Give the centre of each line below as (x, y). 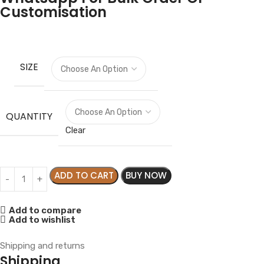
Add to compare (45, 210)
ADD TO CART (84, 175)
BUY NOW (146, 175)
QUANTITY (29, 116)
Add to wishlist (42, 220)
